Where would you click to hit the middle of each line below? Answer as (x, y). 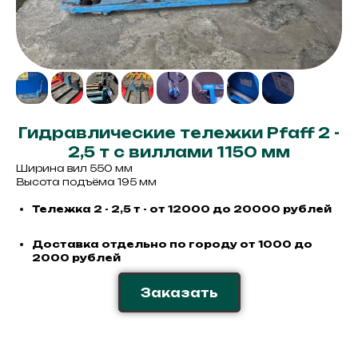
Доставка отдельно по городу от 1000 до (172, 244)
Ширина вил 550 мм (74, 168)
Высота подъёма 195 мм (86, 182)
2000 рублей (76, 258)
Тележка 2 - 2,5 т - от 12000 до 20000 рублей (182, 209)
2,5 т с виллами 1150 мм (179, 152)
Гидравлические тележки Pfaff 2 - (179, 133)
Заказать (179, 292)
